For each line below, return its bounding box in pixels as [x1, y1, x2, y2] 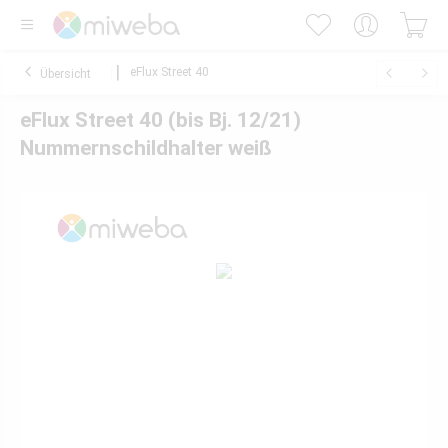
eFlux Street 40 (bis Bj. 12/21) [20, 108, 301, 132]
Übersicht [40, 67, 91, 81]
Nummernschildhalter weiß [20, 136, 272, 160]
